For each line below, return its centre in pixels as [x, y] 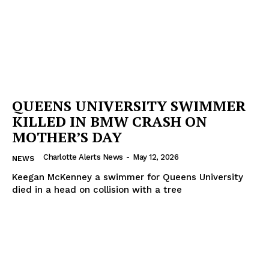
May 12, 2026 [156, 157]
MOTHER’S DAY [67, 137]
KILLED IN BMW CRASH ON [110, 122]
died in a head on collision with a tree [97, 190]
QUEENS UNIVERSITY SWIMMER [129, 106]
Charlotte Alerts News [83, 157]
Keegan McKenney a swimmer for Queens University [128, 177]
